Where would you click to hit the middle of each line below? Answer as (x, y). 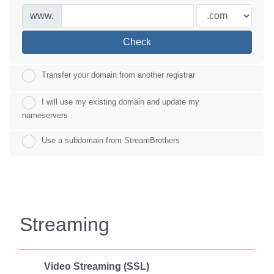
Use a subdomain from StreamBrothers (111, 141)
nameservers (45, 115)
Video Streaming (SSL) (97, 267)
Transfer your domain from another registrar (118, 75)
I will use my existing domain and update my (120, 102)
